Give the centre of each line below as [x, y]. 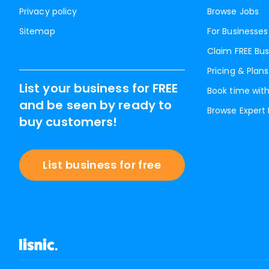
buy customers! [68, 122]
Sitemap [37, 31]
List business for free [102, 165]
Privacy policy [48, 11]
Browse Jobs [233, 11]
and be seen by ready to [96, 105]
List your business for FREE [99, 88]
